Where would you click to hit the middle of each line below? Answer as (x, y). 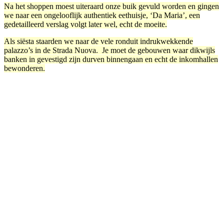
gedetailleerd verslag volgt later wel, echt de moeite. (85, 24)
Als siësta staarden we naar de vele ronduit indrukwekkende (98, 41)
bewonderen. (24, 68)
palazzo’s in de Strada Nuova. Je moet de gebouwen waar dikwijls (109, 50)
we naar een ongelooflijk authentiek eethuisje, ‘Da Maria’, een (102, 15)
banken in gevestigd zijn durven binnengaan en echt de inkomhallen (111, 59)
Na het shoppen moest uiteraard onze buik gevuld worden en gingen (111, 6)
